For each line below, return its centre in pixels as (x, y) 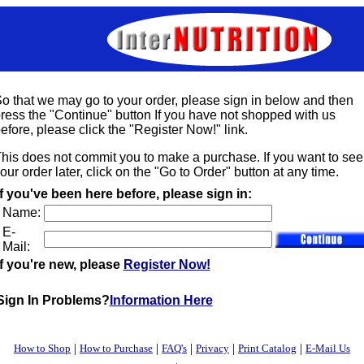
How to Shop (42, 348)
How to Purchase (116, 348)
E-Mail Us (328, 348)
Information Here (161, 300)
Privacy (212, 348)
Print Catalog (267, 348)
